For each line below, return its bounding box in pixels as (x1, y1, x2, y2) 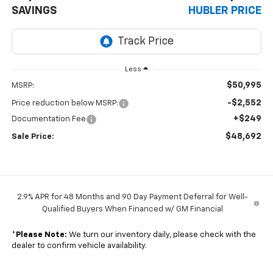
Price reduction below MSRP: (11, 99, 118, 107)
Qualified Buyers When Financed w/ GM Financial (41, 205, 223, 213)
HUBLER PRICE (188, 5, 262, 17)
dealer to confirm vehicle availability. (11, 241, 147, 250)
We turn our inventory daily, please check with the (66, 230, 256, 239)
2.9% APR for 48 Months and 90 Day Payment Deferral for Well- (16, 193, 248, 201)
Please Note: (15, 230, 67, 239)
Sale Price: (11, 132, 54, 141)
